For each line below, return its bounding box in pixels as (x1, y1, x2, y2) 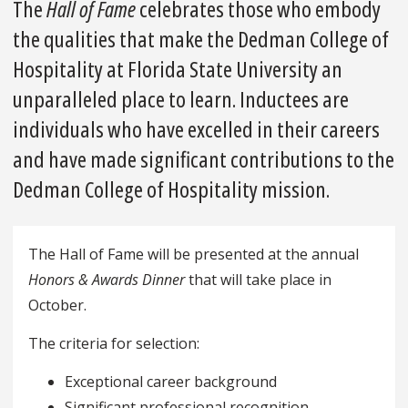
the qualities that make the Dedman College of (13, 24, 389, 55)
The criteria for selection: (28, 333, 199, 354)
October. (28, 295, 87, 316)
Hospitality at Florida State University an (13, 54, 342, 85)
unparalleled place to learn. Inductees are (13, 84, 349, 115)
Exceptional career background (65, 372, 277, 393)
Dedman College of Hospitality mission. (13, 174, 330, 205)
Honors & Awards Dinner (28, 270, 185, 291)
